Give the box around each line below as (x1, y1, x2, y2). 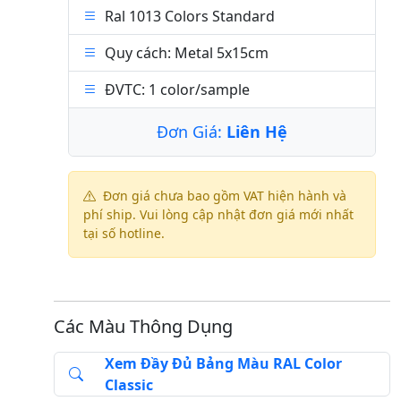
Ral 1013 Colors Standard (105, 6, 275, 26)
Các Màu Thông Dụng (54, 314, 233, 338)
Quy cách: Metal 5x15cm (105, 43, 269, 63)
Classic (105, 375, 153, 395)
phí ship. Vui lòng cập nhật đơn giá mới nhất (83, 206, 354, 223)
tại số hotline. (83, 225, 165, 242)
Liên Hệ (226, 121, 287, 142)
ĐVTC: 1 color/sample (105, 80, 250, 99)
